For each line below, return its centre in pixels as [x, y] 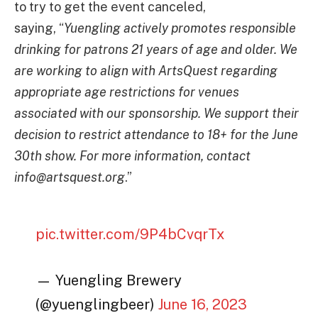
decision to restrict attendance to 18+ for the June [156, 134]
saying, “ [39, 28]
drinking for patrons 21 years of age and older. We [156, 49]
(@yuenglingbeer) [97, 304]
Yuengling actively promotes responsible [180, 28]
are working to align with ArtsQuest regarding [146, 70]
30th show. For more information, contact [132, 155]
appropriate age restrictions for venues [127, 92]
